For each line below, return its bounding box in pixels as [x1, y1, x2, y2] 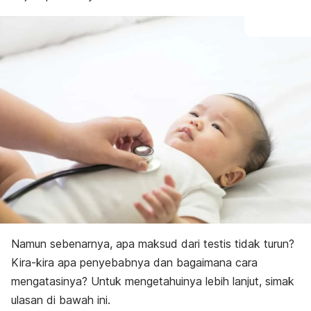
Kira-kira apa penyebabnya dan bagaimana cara [11, 255, 258, 269]
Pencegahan [49, 27, 101, 37]
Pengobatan [49, 13, 99, 24]
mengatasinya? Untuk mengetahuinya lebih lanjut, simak [11, 274, 294, 288]
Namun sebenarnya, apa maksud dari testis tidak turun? [11, 236, 294, 251]
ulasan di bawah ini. [11, 292, 114, 307]
